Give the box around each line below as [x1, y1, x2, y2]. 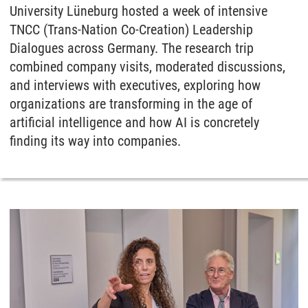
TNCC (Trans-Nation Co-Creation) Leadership [10, 21, 253, 38]
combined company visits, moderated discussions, [10, 58, 285, 75]
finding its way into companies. [10, 133, 181, 149]
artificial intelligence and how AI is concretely [10, 114, 259, 131]
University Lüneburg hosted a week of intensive [10, 3, 267, 19]
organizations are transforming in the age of [10, 96, 252, 112]
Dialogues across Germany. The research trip [10, 40, 254, 56]
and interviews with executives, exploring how [10, 77, 261, 93]
